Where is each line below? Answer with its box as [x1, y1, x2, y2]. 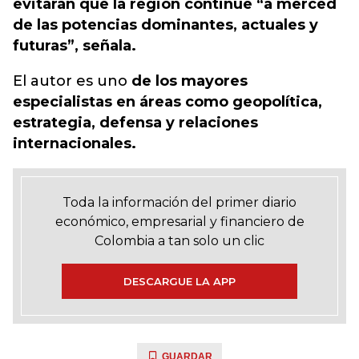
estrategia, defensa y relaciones [13, 114, 258, 131]
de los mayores [127, 72, 248, 90]
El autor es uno [13, 72, 127, 90]
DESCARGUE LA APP [123, 275, 236, 288]
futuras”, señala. [13, 37, 136, 54]
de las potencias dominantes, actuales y [13, 16, 318, 34]
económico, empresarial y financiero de [54, 214, 305, 229]
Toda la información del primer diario [63, 195, 296, 210]
